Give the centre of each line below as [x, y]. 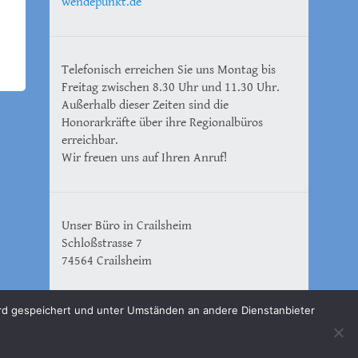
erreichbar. [90, 140]
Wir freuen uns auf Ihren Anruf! [144, 157]
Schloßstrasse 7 [102, 243]
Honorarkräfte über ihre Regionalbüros [162, 122]
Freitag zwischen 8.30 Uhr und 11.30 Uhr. [171, 87]
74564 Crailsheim [107, 261]
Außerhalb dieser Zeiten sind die [145, 105]
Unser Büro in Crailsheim [127, 225]
